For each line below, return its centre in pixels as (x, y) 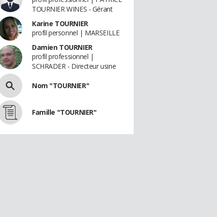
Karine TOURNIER (60, 23)
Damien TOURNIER (62, 47)
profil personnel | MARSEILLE (76, 33)
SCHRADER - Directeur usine (74, 66)
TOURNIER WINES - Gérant (72, 9)
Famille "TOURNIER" (64, 112)
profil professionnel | (63, 56)
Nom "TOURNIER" (61, 85)
